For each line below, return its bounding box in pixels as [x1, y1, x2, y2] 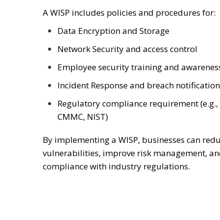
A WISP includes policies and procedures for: [43, 6, 216, 18]
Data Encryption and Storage [57, 25, 169, 36]
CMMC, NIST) [57, 110, 108, 122]
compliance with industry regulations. [43, 160, 190, 172]
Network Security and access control [57, 43, 197, 55]
